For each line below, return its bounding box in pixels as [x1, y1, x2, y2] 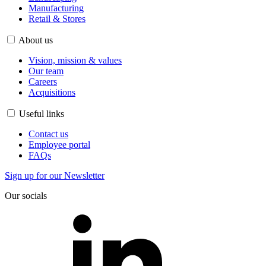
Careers [28, 77, 57, 87]
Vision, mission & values [28, 55, 122, 66]
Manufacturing [28, 3, 84, 14]
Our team [28, 66, 64, 77]
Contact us [28, 129, 68, 140]
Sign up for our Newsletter [5, 170, 104, 181]
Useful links [19, 109, 64, 119]
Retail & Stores [28, 14, 85, 24]
